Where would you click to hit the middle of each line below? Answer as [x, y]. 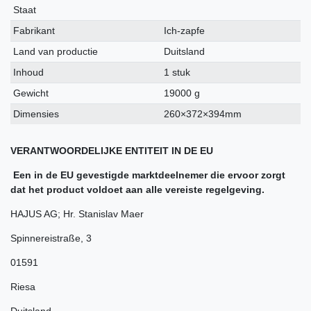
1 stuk [177, 72]
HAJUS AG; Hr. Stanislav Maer [77, 213]
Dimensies [36, 114]
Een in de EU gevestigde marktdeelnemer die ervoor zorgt [148, 175]
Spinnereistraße [45, 238]
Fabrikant [34, 30]
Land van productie [56, 51]
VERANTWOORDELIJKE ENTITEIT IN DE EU [112, 150]
